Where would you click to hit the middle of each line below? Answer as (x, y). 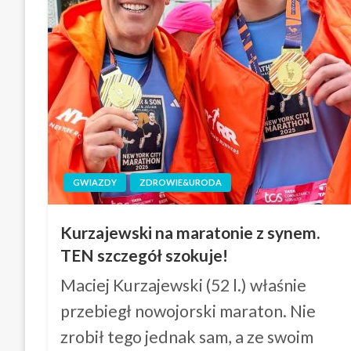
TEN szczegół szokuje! (145, 255)
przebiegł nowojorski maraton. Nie (188, 311)
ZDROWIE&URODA (181, 182)
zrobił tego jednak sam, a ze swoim (187, 337)
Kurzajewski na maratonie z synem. (190, 232)
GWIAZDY (95, 182)
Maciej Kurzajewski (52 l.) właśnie (184, 285)
